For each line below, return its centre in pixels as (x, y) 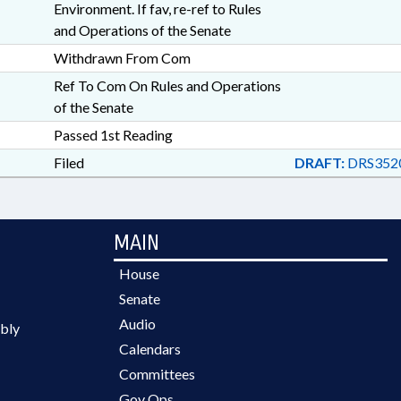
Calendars (150, 349)
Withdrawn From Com (122, 58)
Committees (157, 374)
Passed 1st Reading (113, 135)
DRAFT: (319, 162)
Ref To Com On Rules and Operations (167, 85)
